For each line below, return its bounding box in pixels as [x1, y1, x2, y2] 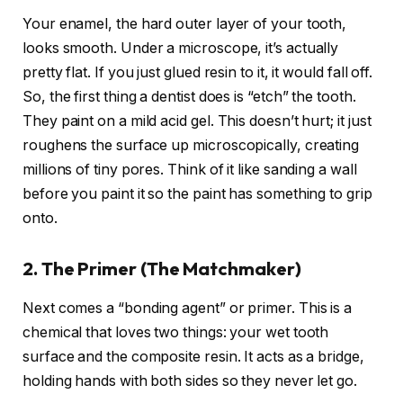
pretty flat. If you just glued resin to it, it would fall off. [22, 64, 373, 82]
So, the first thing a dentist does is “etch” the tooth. [22, 88, 356, 106]
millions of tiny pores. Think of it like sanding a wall [22, 161, 357, 179]
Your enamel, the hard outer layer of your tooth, [22, 15, 347, 33]
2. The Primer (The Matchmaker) [22, 256, 301, 280]
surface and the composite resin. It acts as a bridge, [22, 348, 364, 366]
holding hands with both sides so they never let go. [22, 372, 357, 390]
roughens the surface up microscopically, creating [22, 137, 360, 155]
